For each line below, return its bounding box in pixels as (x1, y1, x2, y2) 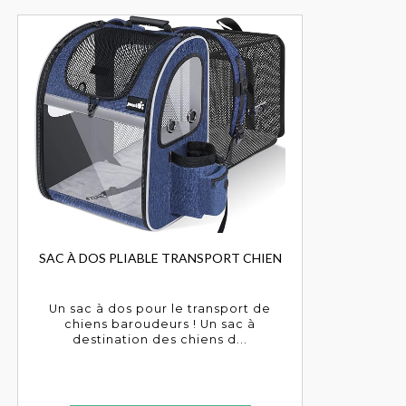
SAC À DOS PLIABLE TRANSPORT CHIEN (38, 249, 282, 266)
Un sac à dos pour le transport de (49, 301, 272, 315)
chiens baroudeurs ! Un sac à (64, 316, 256, 331)
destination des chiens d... (72, 332, 248, 346)
